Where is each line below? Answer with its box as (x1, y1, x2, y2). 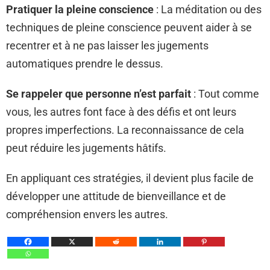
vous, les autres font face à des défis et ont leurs (6, 105, 236, 118)
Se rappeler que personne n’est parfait (6, 87, 191, 100)
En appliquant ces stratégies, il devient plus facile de (6, 172, 254, 184)
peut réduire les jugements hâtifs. (6, 142, 166, 154)
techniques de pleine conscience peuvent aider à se (6, 21, 252, 34)
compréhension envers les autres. (6, 208, 168, 221)
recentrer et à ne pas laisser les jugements (6, 39, 209, 52)
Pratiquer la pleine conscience (6, 3, 154, 16)
